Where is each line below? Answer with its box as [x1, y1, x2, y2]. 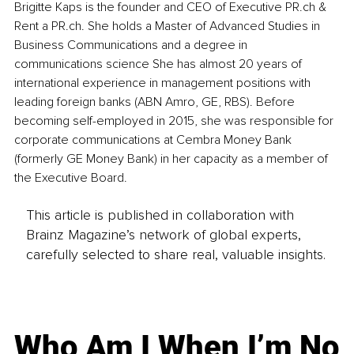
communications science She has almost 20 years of [14, 56, 305, 73]
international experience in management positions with [14, 75, 314, 92]
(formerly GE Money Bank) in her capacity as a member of [14, 151, 331, 168]
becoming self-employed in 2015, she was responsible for [14, 113, 337, 130]
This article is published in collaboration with [25, 205, 294, 224]
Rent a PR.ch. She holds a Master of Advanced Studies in [14, 18, 323, 35]
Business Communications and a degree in [14, 37, 250, 54]
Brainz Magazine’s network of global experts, [25, 225, 301, 243]
